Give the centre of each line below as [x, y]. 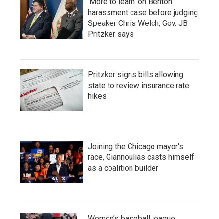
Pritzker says [111, 34]
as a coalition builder [123, 168]
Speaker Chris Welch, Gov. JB [138, 23]
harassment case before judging [143, 12]
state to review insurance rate [139, 85]
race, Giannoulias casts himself [141, 157]
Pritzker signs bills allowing [136, 75]
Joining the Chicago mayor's [136, 146]
